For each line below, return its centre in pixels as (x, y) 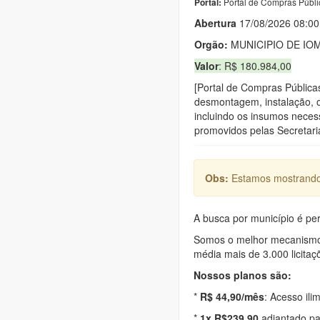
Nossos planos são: (242, 275)
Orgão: (211, 44)
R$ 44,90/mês (232, 296)
